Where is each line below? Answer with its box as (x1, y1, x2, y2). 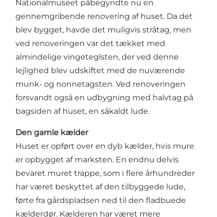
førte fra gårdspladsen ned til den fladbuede (15, 195, 186, 205)
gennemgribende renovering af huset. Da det (15, 11, 193, 21)
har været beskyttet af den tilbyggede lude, (15, 182, 185, 191)
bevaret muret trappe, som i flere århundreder (15, 168, 195, 178)
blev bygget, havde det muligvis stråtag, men (15, 25, 191, 34)
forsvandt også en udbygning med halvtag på (15, 93, 193, 102)
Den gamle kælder (15, 127, 88, 137)
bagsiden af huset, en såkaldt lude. (15, 106, 150, 116)
